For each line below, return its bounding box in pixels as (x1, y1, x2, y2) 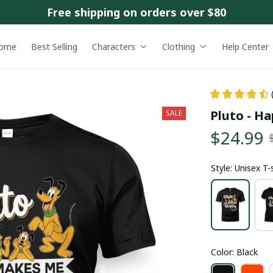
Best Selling (30, 40, 77, 52)
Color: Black (210, 246, 258, 258)
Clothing (161, 40, 195, 52)
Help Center (221, 40, 269, 52)
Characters (91, 40, 135, 52)
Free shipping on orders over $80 (47, 4, 226, 19)
